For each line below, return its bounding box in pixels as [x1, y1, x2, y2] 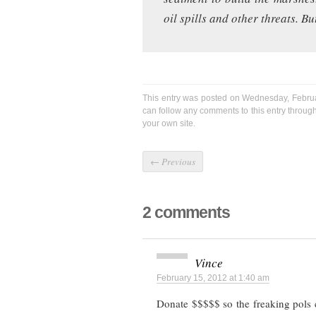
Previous [159, 155, 195, 169]
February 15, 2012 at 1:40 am [157, 273, 269, 284]
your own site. [142, 119, 195, 129]
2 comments [142, 203, 230, 222]
